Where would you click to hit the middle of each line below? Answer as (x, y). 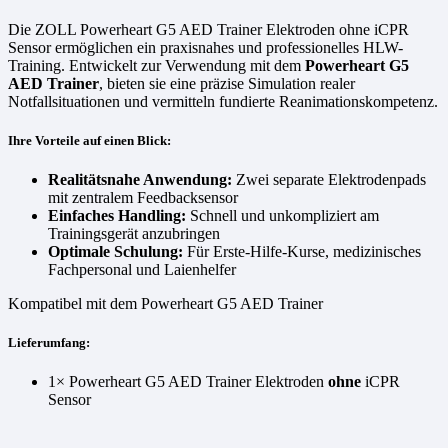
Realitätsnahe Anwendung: (140, 179)
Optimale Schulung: (115, 251)
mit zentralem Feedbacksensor (143, 197)
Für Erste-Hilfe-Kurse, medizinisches (302, 251)
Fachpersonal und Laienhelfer (142, 269)
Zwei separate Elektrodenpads (329, 179)
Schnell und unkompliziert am (282, 215)
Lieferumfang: (49, 343)
